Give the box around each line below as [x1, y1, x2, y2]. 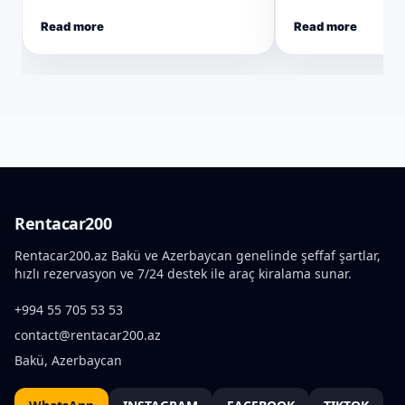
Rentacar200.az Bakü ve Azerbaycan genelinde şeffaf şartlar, [14, 247, 381, 264]
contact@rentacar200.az [14, 326, 161, 344]
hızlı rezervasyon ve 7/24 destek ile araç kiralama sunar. [14, 265, 352, 282]
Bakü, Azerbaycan [14, 352, 122, 369]
